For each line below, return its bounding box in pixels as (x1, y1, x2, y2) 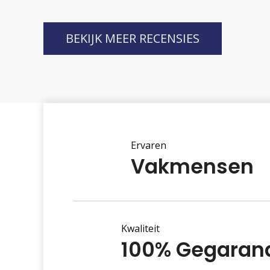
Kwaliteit (121, 222, 160, 236)
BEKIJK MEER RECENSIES (66, 30, 199, 46)
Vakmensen (131, 152, 254, 181)
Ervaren (131, 139, 166, 152)
